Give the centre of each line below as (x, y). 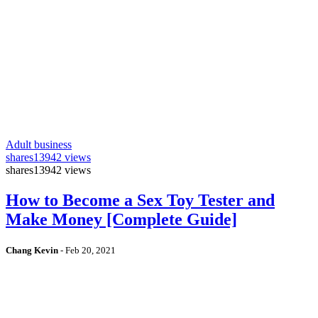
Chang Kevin (32, 251)
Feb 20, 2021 (91, 251)
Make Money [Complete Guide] (121, 220)
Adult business (39, 145)
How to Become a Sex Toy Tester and (140, 201)
